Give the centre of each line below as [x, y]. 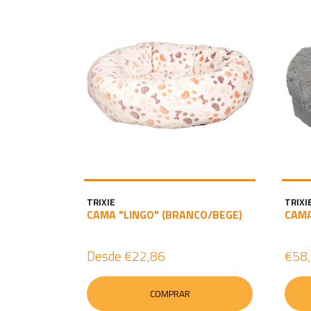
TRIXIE [101, 202]
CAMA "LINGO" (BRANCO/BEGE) [165, 215]
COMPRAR [170, 294]
